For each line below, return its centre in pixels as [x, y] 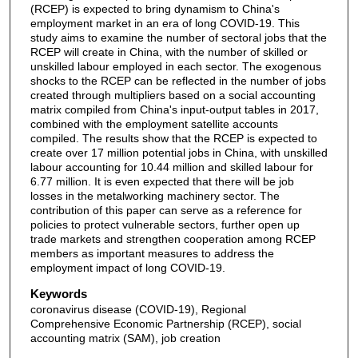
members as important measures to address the [152, 254]
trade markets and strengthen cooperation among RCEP [173, 239]
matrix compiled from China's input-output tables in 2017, [174, 110]
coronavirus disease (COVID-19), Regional [138, 309]
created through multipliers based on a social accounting [173, 95]
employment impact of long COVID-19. [127, 268]
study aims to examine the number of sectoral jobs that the [178, 38]
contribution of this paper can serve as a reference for [166, 211]
